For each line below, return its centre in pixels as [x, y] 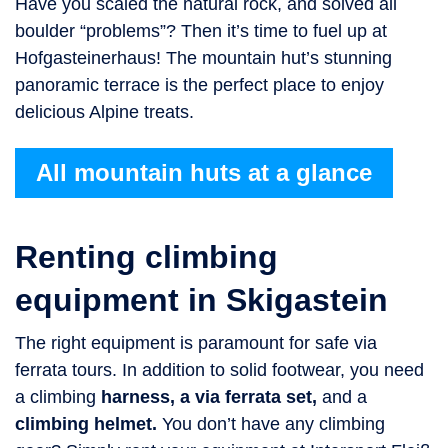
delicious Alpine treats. [104, 111]
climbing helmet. [86, 423]
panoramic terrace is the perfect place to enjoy [199, 84]
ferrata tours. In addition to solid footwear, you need [219, 369]
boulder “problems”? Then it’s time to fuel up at [201, 30]
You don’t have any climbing [271, 423]
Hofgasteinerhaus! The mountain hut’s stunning [203, 57]
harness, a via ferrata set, [211, 396]
